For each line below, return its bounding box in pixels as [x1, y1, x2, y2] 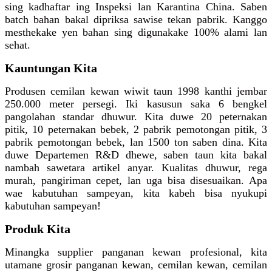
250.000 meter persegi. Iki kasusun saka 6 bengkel [5, 98, 267, 110]
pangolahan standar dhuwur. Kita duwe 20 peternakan [5, 110, 267, 123]
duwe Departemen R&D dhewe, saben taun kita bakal [5, 149, 267, 161]
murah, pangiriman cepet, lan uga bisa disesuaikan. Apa [5, 174, 267, 187]
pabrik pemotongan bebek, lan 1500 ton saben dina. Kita [5, 136, 267, 149]
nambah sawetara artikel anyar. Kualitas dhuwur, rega [5, 161, 267, 174]
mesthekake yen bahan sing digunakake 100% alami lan [5, 26, 267, 39]
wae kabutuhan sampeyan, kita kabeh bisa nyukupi [5, 187, 267, 200]
